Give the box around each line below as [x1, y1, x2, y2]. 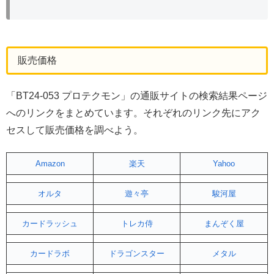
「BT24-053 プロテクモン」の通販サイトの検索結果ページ [6, 90, 267, 101]
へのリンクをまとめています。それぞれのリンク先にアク [6, 107, 261, 118]
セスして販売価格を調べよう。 [6, 124, 143, 135]
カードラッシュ [22, 218, 78, 228]
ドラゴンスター [109, 248, 165, 258]
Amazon [35, 158, 65, 168]
